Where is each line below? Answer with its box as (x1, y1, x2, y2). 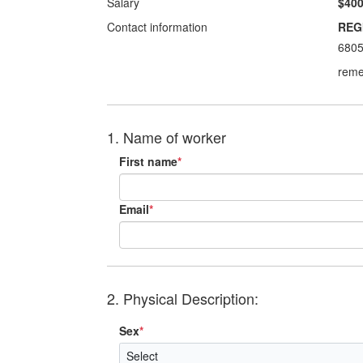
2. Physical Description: (107, 288, 258, 309)
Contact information (107, 19, 207, 35)
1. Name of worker (107, 126, 226, 147)
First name (119, 153, 177, 169)
